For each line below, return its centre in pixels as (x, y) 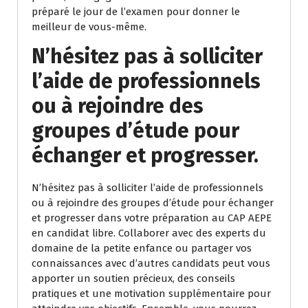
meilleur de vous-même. (89, 27)
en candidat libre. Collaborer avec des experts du (149, 233)
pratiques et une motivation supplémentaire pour (151, 294)
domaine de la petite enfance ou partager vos (142, 249)
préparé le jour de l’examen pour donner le (136, 12)
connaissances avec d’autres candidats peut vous (151, 264)
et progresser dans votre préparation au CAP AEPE (152, 218)
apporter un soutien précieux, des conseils (133, 279)
